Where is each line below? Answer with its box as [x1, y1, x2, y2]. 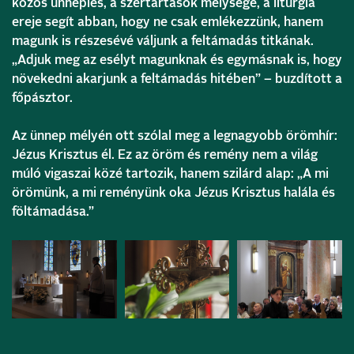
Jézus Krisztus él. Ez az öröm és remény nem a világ [12, 148, 318, 161]
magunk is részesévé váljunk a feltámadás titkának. [12, 34, 314, 47]
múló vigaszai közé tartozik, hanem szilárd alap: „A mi [12, 167, 329, 180]
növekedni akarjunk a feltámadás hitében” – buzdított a [12, 72, 342, 85]
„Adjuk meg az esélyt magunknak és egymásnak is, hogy [12, 53, 342, 66]
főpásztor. [12, 91, 73, 104]
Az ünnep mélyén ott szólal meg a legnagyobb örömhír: [12, 129, 337, 142]
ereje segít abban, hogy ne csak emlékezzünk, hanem [12, 15, 323, 28]
